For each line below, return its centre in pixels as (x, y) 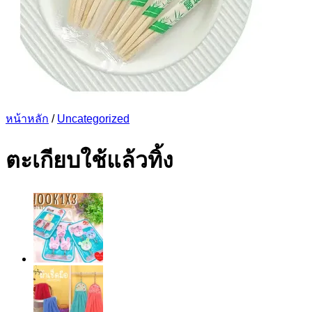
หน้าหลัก (27, 119)
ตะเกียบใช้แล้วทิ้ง (89, 161)
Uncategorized (93, 119)
